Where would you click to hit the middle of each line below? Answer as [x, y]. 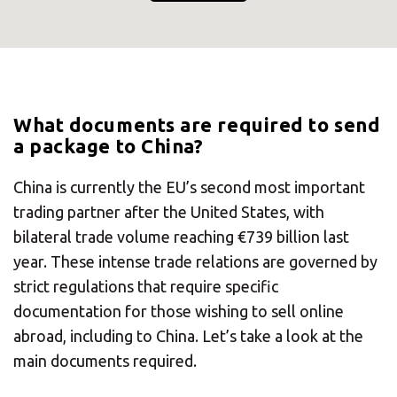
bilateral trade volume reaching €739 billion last [181, 236]
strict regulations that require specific [146, 286]
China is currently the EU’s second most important [189, 187]
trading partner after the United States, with [169, 211]
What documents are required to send [197, 124]
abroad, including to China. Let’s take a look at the [188, 335]
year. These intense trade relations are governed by [195, 261]
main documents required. [105, 360]
